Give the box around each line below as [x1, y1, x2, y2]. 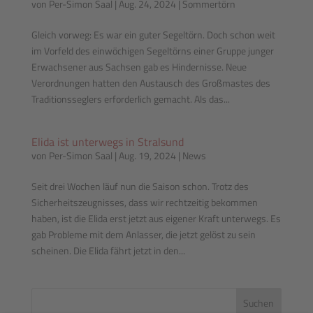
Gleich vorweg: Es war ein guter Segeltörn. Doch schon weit [31, 27, 275, 42]
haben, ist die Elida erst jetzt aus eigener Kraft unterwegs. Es [31, 211, 281, 226]
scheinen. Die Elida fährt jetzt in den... [31, 243, 185, 258]
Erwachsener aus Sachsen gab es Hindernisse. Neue [31, 59, 247, 74]
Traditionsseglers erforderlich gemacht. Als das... [31, 92, 230, 106]
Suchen [243, 295, 275, 310]
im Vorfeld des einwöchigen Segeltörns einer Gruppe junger [31, 43, 274, 58]
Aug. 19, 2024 [118, 148, 176, 163]
